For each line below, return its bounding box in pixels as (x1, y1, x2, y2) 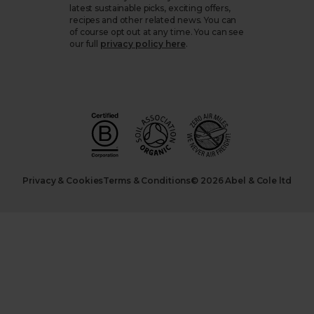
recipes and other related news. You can (69, 15, 237, 26)
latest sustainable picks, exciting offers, (69, 3, 231, 14)
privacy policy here (100, 39, 186, 50)
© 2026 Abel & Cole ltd (191, 175, 292, 186)
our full (69, 39, 99, 50)
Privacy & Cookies (22, 175, 104, 186)
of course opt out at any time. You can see (69, 27, 244, 38)
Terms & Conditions (103, 175, 191, 186)
